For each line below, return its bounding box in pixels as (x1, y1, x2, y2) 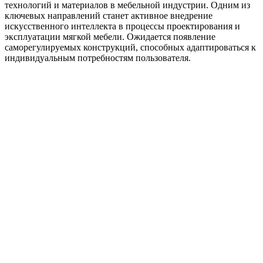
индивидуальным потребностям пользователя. (5, 52, 191, 63)
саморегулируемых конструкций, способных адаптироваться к (5, 42, 256, 52)
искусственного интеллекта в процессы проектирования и (5, 21, 240, 31)
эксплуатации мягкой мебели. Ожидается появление (5, 31, 215, 42)
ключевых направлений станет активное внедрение (5, 10, 213, 21)
